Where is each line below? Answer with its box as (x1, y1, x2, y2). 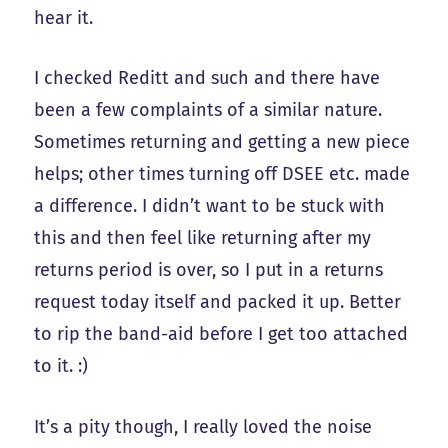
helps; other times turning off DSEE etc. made (34, 163, 411, 186)
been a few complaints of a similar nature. (34, 99, 383, 122)
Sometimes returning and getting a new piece (34, 131, 411, 154)
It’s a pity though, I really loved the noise (34, 416, 373, 439)
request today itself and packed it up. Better (34, 291, 402, 314)
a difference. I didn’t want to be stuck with (34, 195, 386, 218)
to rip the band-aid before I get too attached (34, 323, 409, 346)
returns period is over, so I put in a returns (34, 259, 384, 282)
